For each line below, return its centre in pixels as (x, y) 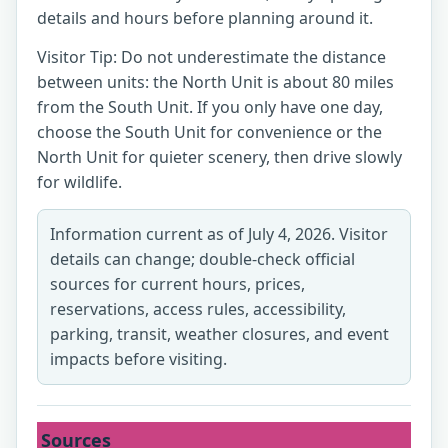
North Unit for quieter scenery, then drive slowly (219, 157)
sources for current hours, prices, (177, 284)
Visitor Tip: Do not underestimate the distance (211, 57)
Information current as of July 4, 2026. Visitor (219, 234)
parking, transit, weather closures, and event (219, 334)
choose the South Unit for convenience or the (209, 132)
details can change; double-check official (202, 259)
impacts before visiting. (138, 359)
